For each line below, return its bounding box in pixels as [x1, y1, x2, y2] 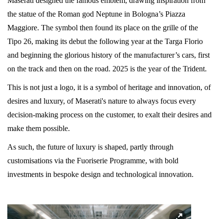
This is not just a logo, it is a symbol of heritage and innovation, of [7, 83, 211, 91]
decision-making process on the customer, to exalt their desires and [7, 110, 212, 119]
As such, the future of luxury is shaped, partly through [7, 142, 174, 151]
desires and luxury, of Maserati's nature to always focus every [7, 96, 196, 105]
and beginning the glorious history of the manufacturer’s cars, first [7, 50, 210, 59]
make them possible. [7, 124, 70, 132]
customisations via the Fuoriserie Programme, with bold [7, 156, 178, 165]
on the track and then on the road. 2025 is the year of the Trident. [7, 64, 207, 73]
